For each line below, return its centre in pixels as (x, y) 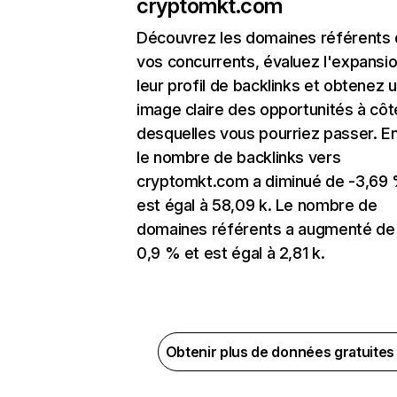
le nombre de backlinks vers (239, 158)
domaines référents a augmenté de (266, 230)
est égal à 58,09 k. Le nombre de (257, 206)
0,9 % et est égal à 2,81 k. (231, 253)
